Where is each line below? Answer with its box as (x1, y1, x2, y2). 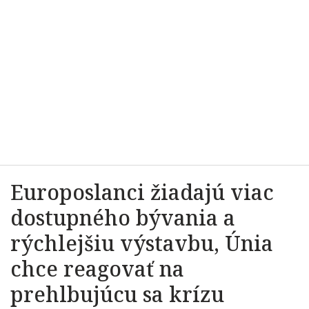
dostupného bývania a (10, 203, 235, 232)
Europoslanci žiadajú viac (10, 178, 274, 206)
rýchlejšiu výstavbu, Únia (10, 229, 273, 257)
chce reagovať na (10, 255, 184, 283)
